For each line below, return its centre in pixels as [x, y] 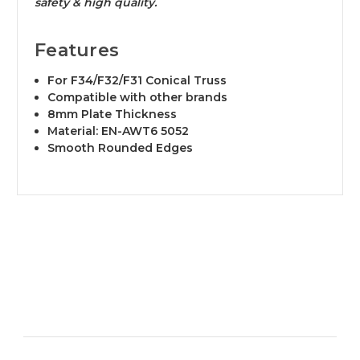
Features [77, 51]
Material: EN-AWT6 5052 [119, 131]
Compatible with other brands [138, 98]
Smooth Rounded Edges [121, 148]
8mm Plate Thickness [112, 115]
